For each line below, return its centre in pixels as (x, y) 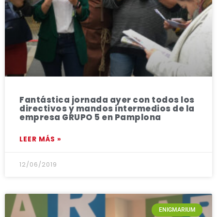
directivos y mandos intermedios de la (107, 109)
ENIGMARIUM (177, 210)
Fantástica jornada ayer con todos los (107, 100)
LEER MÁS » (40, 139)
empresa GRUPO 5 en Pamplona (90, 118)
